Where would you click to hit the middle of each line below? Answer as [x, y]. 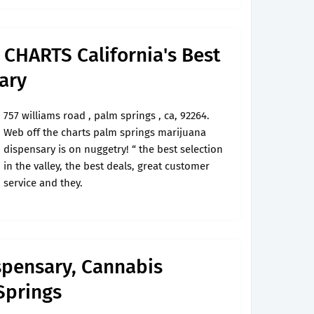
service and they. [43, 183]
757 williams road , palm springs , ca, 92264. [107, 116]
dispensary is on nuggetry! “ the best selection [113, 149]
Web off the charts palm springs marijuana [105, 132]
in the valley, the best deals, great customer [107, 166]
